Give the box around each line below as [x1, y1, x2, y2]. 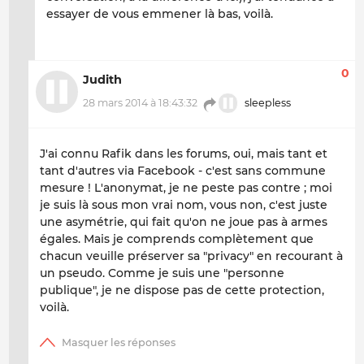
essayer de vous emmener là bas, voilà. [46, 6, 273, 22]
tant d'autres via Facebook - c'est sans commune [40, 163, 326, 179]
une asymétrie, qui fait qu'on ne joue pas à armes [40, 214, 327, 230]
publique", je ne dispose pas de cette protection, [40, 283, 324, 298]
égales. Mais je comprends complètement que [40, 232, 314, 247]
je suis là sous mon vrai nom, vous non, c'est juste [40, 197, 327, 213]
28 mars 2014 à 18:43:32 [83, 97, 197, 110]
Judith [83, 71, 122, 87]
